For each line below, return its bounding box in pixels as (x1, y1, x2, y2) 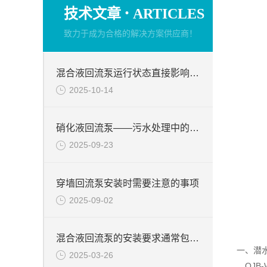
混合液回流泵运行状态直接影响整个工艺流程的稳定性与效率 (190, 68, 199, 78)
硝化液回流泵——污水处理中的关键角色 (190, 123, 199, 133)
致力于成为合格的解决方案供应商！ (64, 29, 197, 38)
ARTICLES (133, 6, 204, 21)
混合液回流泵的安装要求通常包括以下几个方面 (190, 232, 199, 243)
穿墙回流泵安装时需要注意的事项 (56, 178, 199, 188)
